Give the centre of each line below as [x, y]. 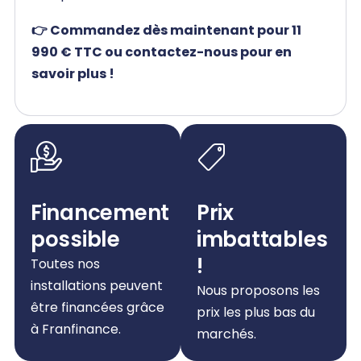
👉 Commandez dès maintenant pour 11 [166, 30]
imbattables [263, 239]
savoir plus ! [73, 74]
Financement [100, 212]
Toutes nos [65, 263]
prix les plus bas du [256, 312]
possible [75, 239]
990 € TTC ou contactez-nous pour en [162, 52]
